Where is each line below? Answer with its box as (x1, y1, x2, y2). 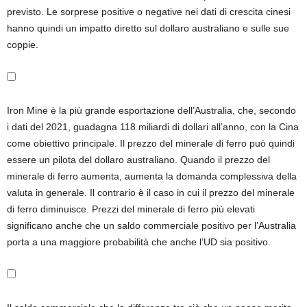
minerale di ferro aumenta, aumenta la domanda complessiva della (7, 171, 297, 182)
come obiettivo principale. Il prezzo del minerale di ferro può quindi (7, 138, 295, 149)
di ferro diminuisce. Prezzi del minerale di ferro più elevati (7, 204, 255, 214)
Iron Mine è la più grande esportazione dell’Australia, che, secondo (7, 105, 296, 116)
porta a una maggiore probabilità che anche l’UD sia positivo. (7, 236, 271, 247)
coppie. (7, 39, 38, 50)
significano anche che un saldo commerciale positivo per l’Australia (7, 220, 296, 231)
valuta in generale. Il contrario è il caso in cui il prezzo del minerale (7, 187, 295, 198)
